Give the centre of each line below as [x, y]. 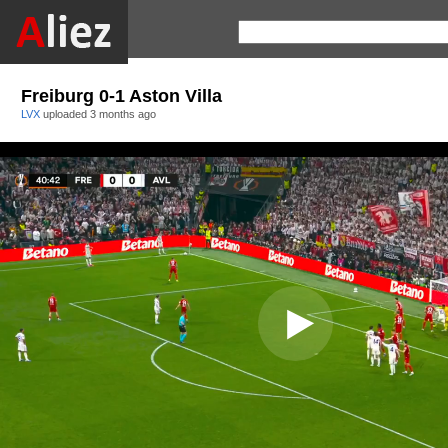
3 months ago [123, 114]
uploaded [66, 114]
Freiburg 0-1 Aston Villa [121, 96]
